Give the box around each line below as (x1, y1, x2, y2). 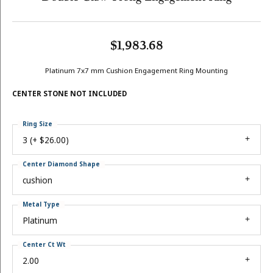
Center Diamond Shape (23, 160, 100, 169)
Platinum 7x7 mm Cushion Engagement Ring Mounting (45, 66, 228, 76)
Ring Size (23, 119, 52, 129)
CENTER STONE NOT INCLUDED (12, 89, 127, 99)
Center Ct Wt (23, 240, 66, 249)
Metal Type (23, 200, 60, 209)
